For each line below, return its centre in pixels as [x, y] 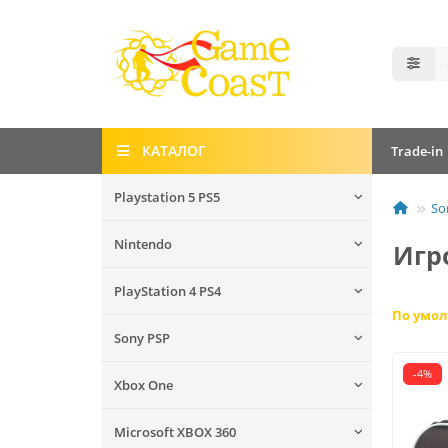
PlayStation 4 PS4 [167, 290]
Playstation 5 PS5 [167, 196]
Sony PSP [142, 337]
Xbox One [143, 384]
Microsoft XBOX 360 [175, 431]
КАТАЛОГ [173, 150]
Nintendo [143, 243]
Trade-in [417, 150]
